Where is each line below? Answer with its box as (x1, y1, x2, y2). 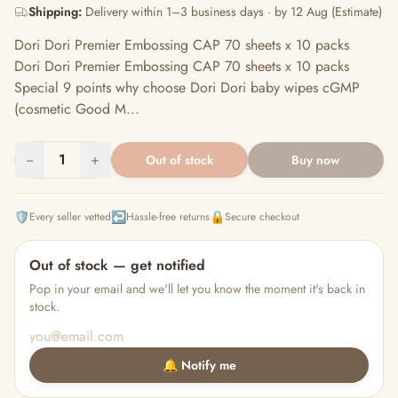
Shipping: (28, 3, 82, 20)
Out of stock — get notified (29, 255, 205, 275)
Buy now (291, 151, 340, 169)
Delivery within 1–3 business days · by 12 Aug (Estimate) (82, 3, 382, 20)
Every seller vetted (29, 209, 111, 225)
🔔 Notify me (162, 356, 236, 374)
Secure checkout (225, 209, 299, 225)
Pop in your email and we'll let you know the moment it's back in (29, 280, 365, 298)
